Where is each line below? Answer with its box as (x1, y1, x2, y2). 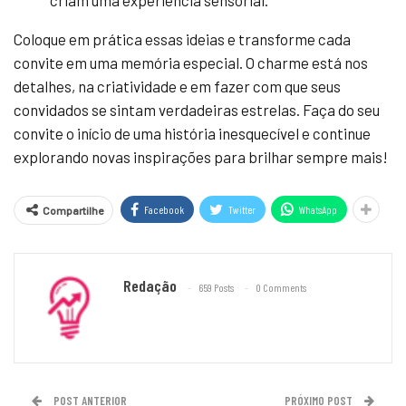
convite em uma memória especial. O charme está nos (14, 53, 368, 72)
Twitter (228, 202, 256, 216)
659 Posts (198, 281, 234, 295)
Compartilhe (43, 203, 103, 217)
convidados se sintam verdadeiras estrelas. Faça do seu (14, 100, 380, 119)
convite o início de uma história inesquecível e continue (14, 123, 371, 142)
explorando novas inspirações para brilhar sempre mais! (14, 147, 388, 166)
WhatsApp (299, 202, 337, 216)
